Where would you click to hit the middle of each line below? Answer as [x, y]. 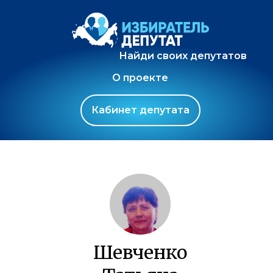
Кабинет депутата [140, 110]
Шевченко [140, 252]
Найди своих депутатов [183, 56]
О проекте [140, 78]
